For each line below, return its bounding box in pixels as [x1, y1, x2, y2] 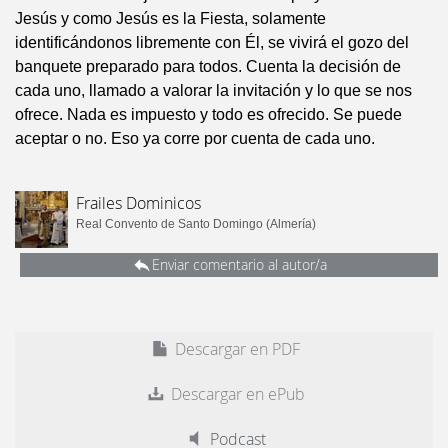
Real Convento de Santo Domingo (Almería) [76, 217, 316, 231]
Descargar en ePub [166, 383, 305, 405]
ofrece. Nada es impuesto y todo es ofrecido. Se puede [15, 106, 402, 123]
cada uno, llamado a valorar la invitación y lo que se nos [15, 82, 412, 99]
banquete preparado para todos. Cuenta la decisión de [15, 58, 401, 75]
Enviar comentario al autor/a [151, 255, 327, 274]
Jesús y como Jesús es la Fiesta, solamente [15, 10, 326, 27]
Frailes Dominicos [76, 192, 201, 214]
